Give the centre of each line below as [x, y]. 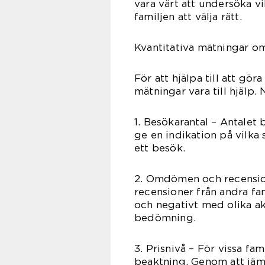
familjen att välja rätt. [188, 17]
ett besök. [160, 148]
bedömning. [165, 218]
